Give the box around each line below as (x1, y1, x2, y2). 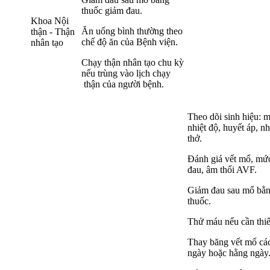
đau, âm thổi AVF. (187, 165, 257, 175)
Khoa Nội (31, 16, 69, 27)
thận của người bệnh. (81, 79, 164, 90)
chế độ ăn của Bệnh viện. (81, 37, 178, 48)
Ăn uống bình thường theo (81, 26, 183, 37)
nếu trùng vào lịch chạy (81, 68, 171, 79)
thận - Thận (31, 27, 75, 37)
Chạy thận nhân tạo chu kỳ (81, 57, 184, 68)
